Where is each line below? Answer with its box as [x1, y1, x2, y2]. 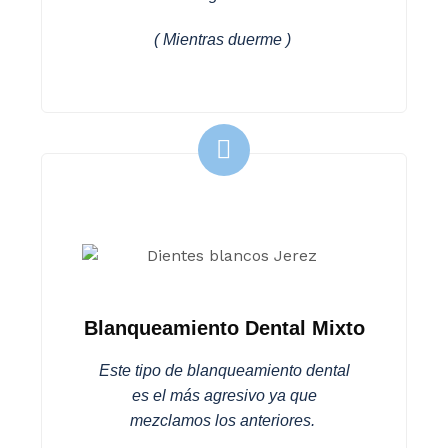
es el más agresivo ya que [131, 387, 317, 404]
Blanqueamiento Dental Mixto [83, 317, 365, 339]
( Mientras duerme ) [153, 31, 295, 48]
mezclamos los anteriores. [129, 412, 319, 429]
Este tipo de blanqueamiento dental [98, 362, 350, 379]
